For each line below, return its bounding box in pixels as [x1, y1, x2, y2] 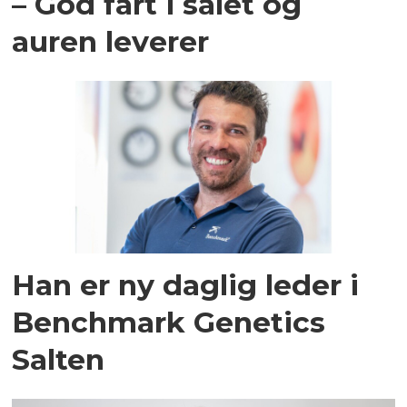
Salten [12, 341, 105, 377]
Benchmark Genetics [12, 303, 326, 340]
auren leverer [12, 24, 210, 60]
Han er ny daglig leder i [12, 266, 360, 303]
